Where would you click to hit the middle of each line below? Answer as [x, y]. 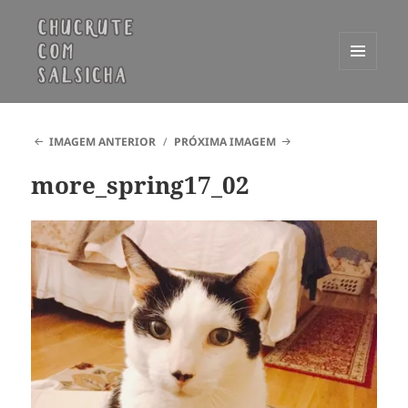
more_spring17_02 [141, 185]
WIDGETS [365, 108]
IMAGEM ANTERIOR [102, 142]
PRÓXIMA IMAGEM [225, 142]
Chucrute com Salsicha [144, 113]
